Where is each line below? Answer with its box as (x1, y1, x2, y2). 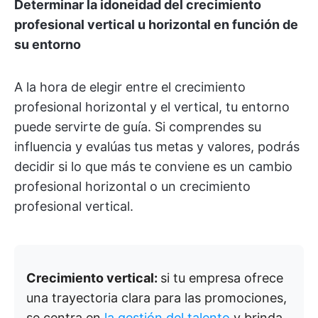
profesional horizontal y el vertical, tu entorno (14, 99, 290, 114)
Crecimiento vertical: (26, 270, 160, 285)
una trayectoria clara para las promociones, (26, 290, 287, 305)
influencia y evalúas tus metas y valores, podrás (14, 139, 300, 154)
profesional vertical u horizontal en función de (14, 17, 298, 32)
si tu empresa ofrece (160, 270, 283, 285)
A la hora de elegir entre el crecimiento (14, 79, 246, 94)
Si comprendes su (155, 119, 261, 134)
